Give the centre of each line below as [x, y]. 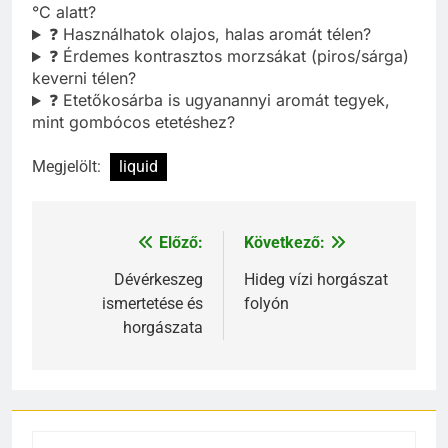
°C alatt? [64, 12]
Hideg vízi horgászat [316, 280]
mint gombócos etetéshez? [133, 122]
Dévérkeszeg [158, 280]
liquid [138, 167]
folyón [266, 304]
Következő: [284, 243]
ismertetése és [152, 304]
